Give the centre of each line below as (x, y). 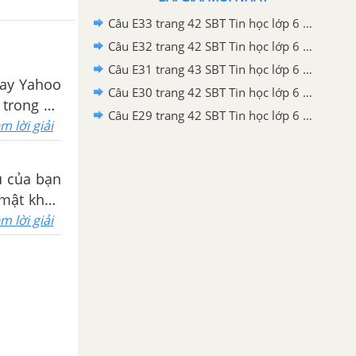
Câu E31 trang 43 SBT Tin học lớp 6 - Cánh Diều (308, 69)
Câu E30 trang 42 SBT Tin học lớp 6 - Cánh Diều (308, 92)
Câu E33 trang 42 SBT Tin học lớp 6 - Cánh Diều (308, 23)
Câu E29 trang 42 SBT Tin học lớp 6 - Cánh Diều (308, 115)
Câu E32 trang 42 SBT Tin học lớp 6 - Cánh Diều (308, 46)
